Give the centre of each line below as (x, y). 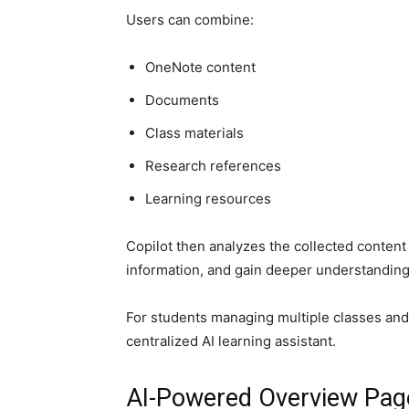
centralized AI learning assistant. (231, 341)
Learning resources (208, 199)
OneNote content (200, 67)
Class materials (194, 133)
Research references (213, 166)
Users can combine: (190, 20)
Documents (182, 100)
